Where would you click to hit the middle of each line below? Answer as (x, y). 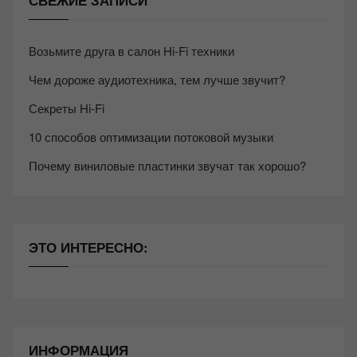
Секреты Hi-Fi (67, 108)
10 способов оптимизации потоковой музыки (151, 136)
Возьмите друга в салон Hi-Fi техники (131, 50)
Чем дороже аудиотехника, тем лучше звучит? (157, 79)
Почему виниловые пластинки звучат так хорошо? (167, 165)
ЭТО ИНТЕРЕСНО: (88, 247)
